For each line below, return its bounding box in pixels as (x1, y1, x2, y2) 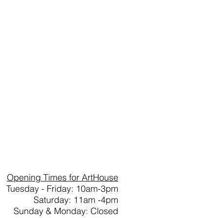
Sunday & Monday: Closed (14, 205, 118, 217)
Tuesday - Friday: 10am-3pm (6, 183, 118, 194)
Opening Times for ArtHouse (7, 172, 118, 183)
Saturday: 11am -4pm (34, 194, 118, 205)
